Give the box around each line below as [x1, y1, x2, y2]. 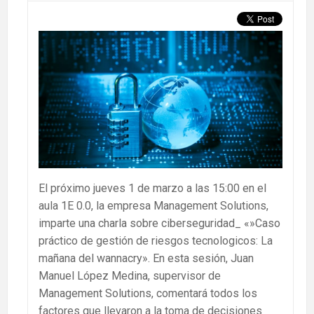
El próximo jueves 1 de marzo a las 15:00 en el [39, 181, 266, 195]
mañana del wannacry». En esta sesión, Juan [39, 251, 254, 265]
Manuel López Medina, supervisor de [39, 268, 221, 282]
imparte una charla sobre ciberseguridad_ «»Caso [39, 216, 280, 230]
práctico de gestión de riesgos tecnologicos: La [39, 233, 273, 247]
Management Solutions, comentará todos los [39, 286, 257, 300]
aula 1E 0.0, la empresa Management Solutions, [39, 198, 268, 212]
